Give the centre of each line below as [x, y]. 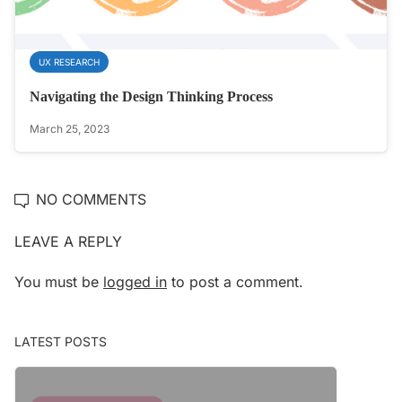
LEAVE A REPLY [68, 242]
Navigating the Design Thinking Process [151, 97]
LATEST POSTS [61, 342]
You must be [59, 282]
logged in [135, 282]
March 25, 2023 [70, 129]
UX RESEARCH [69, 62]
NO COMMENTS [91, 200]
